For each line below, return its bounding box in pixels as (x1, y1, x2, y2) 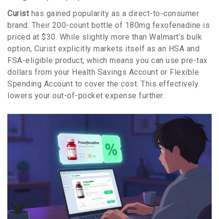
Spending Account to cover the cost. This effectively (7, 79, 198, 89)
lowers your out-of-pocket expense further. (7, 91, 164, 101)
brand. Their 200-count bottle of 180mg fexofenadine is (7, 21, 210, 30)
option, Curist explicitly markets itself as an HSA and (7, 44, 199, 54)
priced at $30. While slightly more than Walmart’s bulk (7, 32, 202, 42)
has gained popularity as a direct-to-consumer (29, 9, 199, 19)
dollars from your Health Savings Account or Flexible (7, 67, 199, 77)
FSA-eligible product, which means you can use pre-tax (7, 56, 208, 66)
